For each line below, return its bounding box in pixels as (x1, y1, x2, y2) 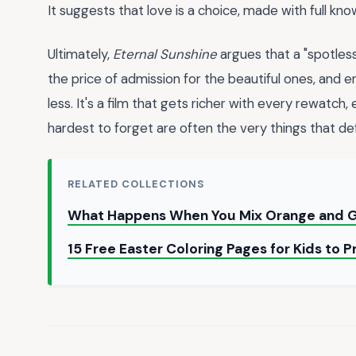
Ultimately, (48, 44, 113, 63)
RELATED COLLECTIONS (68, 177, 205, 192)
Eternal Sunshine (113, 44, 217, 63)
